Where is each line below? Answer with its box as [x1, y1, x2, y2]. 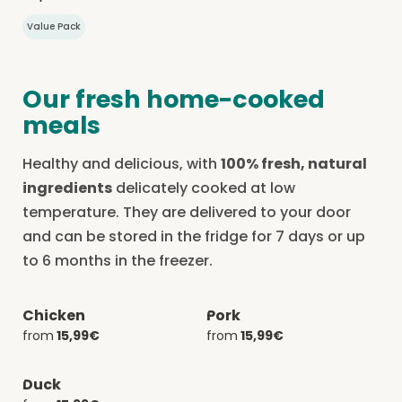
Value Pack [27, 20, 81, 33]
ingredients [22, 178, 112, 198]
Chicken [22, 305, 85, 326]
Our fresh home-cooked [22, 83, 325, 116]
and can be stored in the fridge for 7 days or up [22, 226, 365, 247]
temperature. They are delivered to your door [22, 202, 351, 223]
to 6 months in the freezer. [22, 250, 213, 271]
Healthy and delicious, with [22, 153, 221, 174]
